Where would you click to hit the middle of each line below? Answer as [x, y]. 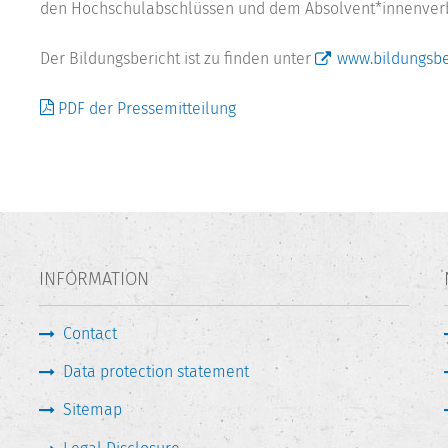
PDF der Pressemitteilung [147, 109]
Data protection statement [156, 371]
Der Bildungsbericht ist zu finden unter [177, 59]
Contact [90, 333]
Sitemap [92, 410]
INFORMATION [94, 279]
